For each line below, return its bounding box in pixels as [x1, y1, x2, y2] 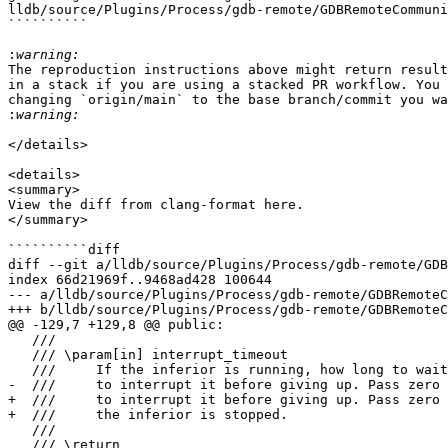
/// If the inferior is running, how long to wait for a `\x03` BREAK [8, 362, 32, 378]
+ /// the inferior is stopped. [8, 407, 288, 423]
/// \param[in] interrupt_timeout [8, 347, 32, 363]
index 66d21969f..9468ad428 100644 [8, 272, 272, 288]
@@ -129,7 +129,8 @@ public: [8, 317, 224, 333]
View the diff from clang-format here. [8, 197, 304, 213]
